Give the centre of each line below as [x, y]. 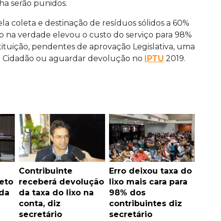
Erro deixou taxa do [150, 171]
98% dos [127, 192]
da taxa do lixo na [56, 192]
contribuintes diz [145, 203]
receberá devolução [61, 182]
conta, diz [40, 203]
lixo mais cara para [148, 182]
